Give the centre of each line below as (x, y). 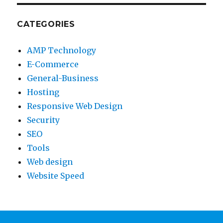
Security (44, 120)
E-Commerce (53, 64)
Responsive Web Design (75, 106)
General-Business (63, 78)
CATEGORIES (46, 24)
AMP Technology (62, 50)
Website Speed (56, 176)
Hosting (43, 92)
